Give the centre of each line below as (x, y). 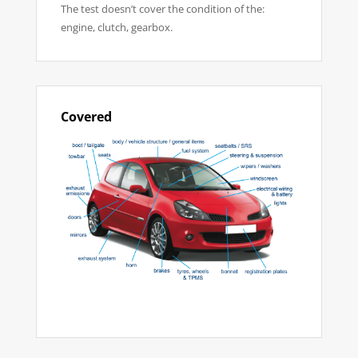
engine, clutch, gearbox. (116, 27)
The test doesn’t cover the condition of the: (162, 9)
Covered (86, 117)
